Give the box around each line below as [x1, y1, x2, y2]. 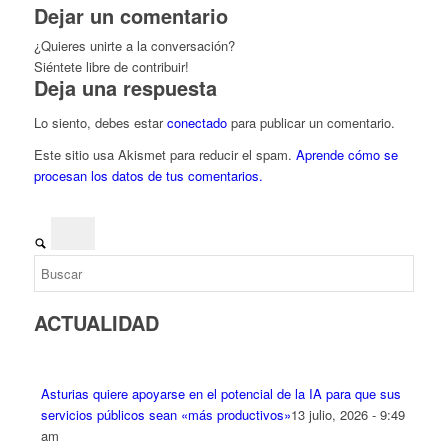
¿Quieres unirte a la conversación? [33, 35, 235, 55]
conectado [166, 112, 227, 132]
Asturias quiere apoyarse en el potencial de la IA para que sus [40, 384, 401, 404]
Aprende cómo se [295, 144, 398, 164]
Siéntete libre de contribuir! [33, 56, 189, 76]
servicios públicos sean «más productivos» [40, 405, 291, 425]
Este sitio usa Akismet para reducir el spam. [33, 144, 296, 164]
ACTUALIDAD [33, 308, 159, 338]
